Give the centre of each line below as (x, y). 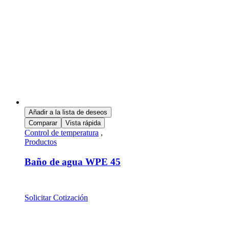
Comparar (43, 123)
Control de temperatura (62, 132)
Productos (41, 142)
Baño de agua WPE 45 (73, 162)
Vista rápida (83, 123)
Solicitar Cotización (56, 197)
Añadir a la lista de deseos (68, 112)
